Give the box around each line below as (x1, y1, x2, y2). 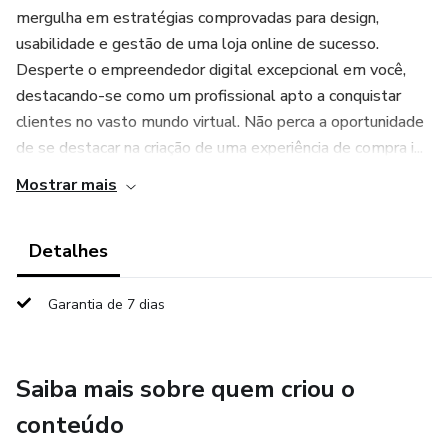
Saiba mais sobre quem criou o (16, 373, 355, 405)
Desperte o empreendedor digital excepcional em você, (16, 59, 406, 81)
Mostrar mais (16, 174, 117, 196)
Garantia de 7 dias (48, 295, 165, 314)
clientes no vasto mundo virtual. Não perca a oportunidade (16, 111, 424, 133)
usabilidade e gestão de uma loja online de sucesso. (16, 33, 379, 55)
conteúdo (16, 409, 124, 441)
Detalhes (29, 239, 108, 263)
